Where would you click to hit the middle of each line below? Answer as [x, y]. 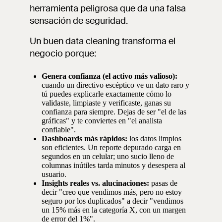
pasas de [163, 183]
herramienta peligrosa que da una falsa [108, 8]
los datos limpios [154, 139]
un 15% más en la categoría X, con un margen [114, 210]
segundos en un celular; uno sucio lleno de [108, 156]
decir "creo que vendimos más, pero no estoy [112, 192]
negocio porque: [63, 54]
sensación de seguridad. [79, 21]
